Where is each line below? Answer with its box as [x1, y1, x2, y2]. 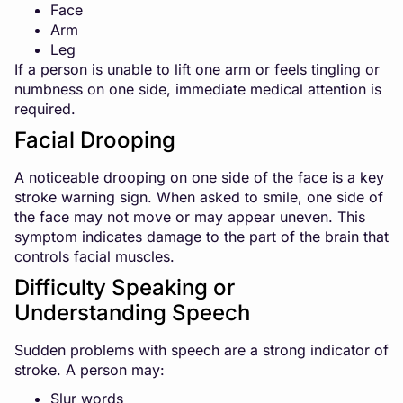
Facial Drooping [14, 126, 175, 153]
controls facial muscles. [14, 246, 175, 265]
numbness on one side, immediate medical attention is [14, 79, 381, 98]
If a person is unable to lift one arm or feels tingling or [14, 59, 380, 78]
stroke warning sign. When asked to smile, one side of [14, 187, 383, 206]
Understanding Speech [14, 299, 250, 326]
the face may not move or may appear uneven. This [14, 207, 365, 226]
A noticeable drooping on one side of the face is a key [14, 167, 384, 186]
